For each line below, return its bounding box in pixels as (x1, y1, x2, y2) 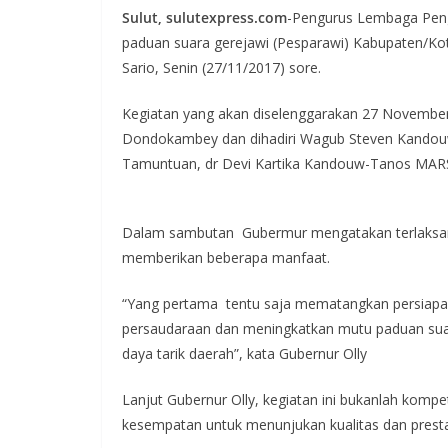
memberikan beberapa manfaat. (122, 247, 330, 267)
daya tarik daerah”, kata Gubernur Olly (122, 343, 367, 363)
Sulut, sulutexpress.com (122, 7, 287, 27)
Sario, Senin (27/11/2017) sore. (122, 57, 321, 77)
